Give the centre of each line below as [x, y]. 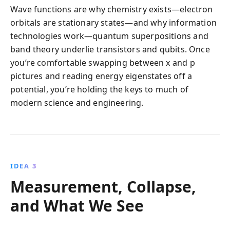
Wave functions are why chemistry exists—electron [112, 9]
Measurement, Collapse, [103, 187]
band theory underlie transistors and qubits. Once [110, 49]
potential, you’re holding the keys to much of [100, 89]
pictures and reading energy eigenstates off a [101, 76]
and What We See [77, 206]
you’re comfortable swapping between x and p [103, 63]
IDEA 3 [24, 166]
